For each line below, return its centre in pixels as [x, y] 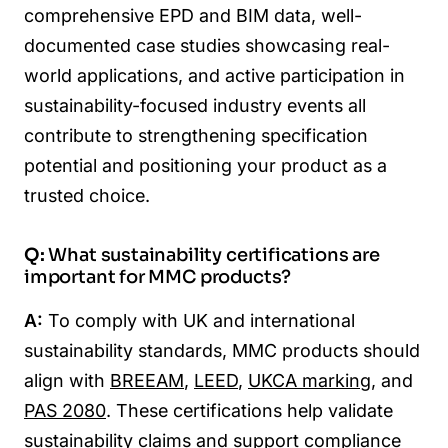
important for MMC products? [158, 277]
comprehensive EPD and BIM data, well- [193, 16]
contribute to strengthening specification [196, 136]
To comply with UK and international [199, 320]
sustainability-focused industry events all [195, 106]
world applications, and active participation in [214, 76]
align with [67, 380]
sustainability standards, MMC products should [222, 350]
